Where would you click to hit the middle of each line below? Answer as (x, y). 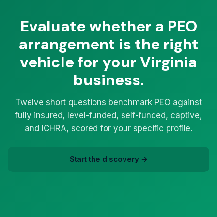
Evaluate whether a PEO (108, 26)
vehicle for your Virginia (108, 62)
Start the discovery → (108, 159)
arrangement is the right (108, 44)
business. (108, 80)
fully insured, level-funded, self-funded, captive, (108, 115)
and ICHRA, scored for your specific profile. (108, 128)
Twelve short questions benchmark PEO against (108, 102)
